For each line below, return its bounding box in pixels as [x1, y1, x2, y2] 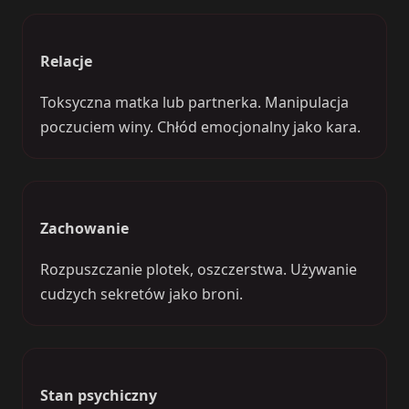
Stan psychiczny [40, 385, 158, 406]
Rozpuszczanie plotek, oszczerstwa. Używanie [40, 259, 358, 280]
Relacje [40, 51, 93, 72]
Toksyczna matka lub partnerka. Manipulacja [40, 92, 350, 113]
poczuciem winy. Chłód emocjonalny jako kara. [40, 117, 362, 138]
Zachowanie [40, 218, 130, 239]
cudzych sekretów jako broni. [40, 284, 244, 305]
